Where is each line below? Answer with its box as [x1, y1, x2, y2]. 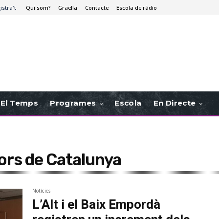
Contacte [85, 3, 109, 11]
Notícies [32, 187, 51, 196]
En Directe [153, 98, 196, 108]
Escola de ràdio [116, 3, 157, 11]
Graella [58, 3, 77, 11]
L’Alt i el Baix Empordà [32, 197, 161, 212]
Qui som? [26, 3, 50, 11]
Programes [50, 98, 96, 108]
